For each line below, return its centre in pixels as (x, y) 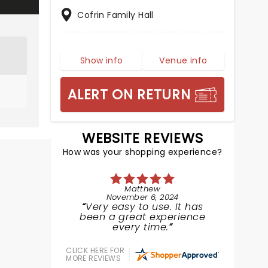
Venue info (183, 60)
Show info (101, 60)
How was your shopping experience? (142, 152)
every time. (141, 227)
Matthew (142, 189)
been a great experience (143, 217)
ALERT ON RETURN (129, 95)
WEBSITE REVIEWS (143, 138)
